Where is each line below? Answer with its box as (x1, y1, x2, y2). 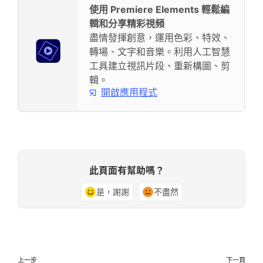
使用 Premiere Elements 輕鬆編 (89, 3, 230, 15)
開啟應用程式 (101, 86, 157, 99)
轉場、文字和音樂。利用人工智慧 (89, 45, 230, 58)
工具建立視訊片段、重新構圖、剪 (89, 59, 230, 72)
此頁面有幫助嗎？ (89, 163, 164, 177)
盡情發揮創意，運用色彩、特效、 (89, 31, 230, 43)
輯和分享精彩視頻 (89, 17, 164, 29)
